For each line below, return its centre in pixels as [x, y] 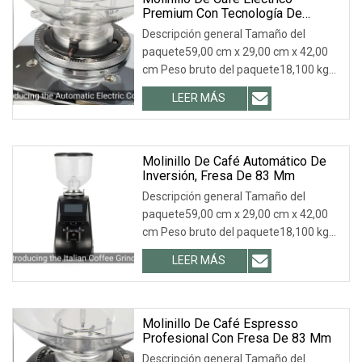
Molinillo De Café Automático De [234, 161]
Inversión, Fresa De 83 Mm [219, 175]
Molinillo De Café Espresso [220, 323]
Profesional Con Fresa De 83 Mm [237, 338]
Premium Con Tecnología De [222, 13]
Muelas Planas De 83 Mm [215, 27]
